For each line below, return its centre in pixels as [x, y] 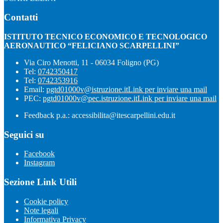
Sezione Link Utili [40, 182]
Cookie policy [46, 201]
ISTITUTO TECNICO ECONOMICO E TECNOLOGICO [106, 36]
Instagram [39, 163]
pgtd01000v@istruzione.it [87, 89]
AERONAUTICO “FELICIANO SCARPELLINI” [92, 45]
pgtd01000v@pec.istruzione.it [90, 98]
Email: [35, 89]
